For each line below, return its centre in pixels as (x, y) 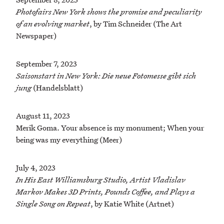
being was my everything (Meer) (69, 140)
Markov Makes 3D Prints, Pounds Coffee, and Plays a (105, 192)
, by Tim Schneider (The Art (136, 24)
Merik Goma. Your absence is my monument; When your (110, 128)
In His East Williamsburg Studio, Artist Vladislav (101, 180)
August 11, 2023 (43, 116)
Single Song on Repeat (53, 204)
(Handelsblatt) (57, 88)
